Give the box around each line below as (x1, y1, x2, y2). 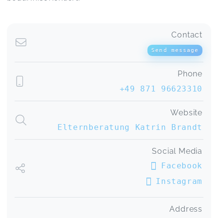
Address (169, 204, 202, 214)
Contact (171, 30, 202, 39)
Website (170, 108, 202, 117)
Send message (151, 47, 199, 54)
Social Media (152, 146, 202, 156)
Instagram (156, 177, 202, 186)
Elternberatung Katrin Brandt (57, 122, 202, 132)
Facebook (161, 161, 202, 171)
